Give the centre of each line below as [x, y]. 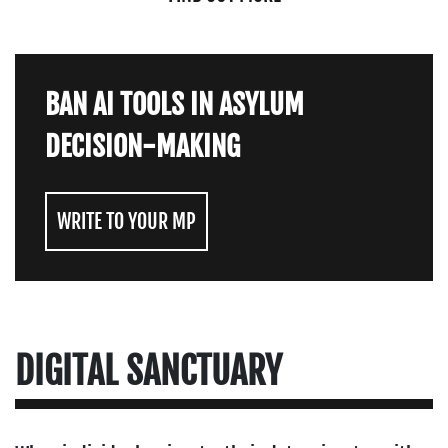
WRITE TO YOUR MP [126, 222]
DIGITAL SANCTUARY [148, 372]
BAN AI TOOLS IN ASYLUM [174, 105]
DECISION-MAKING [142, 147]
